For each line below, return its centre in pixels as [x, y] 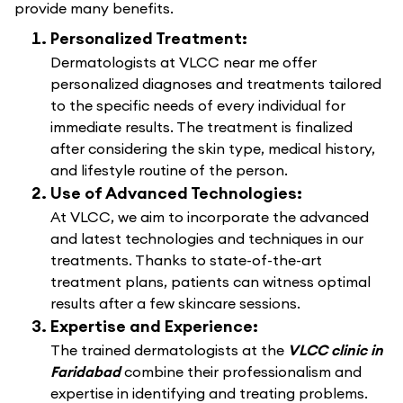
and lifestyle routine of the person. [169, 170]
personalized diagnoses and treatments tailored [216, 84]
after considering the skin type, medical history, [213, 148]
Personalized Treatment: [149, 38]
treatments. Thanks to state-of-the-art [186, 260]
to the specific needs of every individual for [198, 105]
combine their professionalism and [243, 372]
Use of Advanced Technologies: [176, 193]
